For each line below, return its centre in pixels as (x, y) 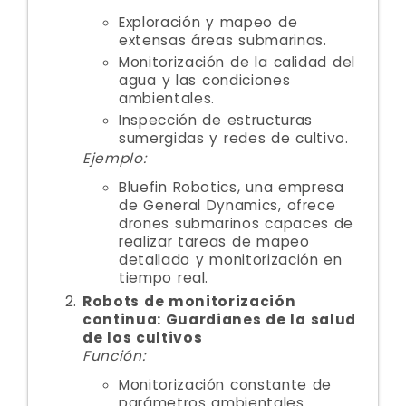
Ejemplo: (115, 158)
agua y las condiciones (205, 80)
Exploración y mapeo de (208, 22)
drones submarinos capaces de (237, 223)
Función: (114, 356)
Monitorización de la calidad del (237, 62)
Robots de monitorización (189, 301)
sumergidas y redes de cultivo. (234, 138)
